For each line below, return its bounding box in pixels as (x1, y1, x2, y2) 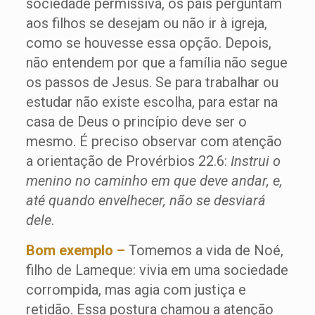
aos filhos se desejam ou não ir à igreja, (25, 15, 267, 32)
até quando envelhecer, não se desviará (25, 192, 266, 210)
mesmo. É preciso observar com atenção (25, 133, 282, 150)
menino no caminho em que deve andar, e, (25, 172, 283, 190)
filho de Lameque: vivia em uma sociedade (25, 262, 288, 279)
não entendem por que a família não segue (25, 54, 288, 72)
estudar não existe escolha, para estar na (25, 94, 278, 111)
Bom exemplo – (25, 242, 125, 259)
